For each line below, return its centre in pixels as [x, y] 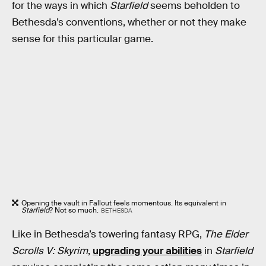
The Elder [226, 235]
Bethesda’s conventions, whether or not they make [129, 23]
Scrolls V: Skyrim [50, 251]
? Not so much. [74, 210]
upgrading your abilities [147, 251]
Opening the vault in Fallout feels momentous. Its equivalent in [124, 203]
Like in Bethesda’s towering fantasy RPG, [108, 235]
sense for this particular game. [83, 39]
